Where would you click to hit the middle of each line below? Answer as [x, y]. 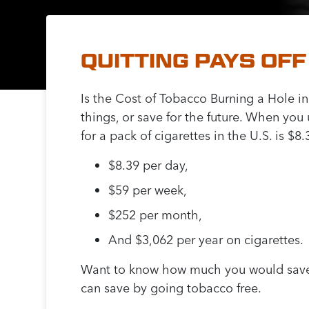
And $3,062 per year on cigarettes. [206, 240]
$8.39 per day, [149, 166]
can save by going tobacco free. [171, 288]
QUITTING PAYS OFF [194, 61]
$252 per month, [156, 215]
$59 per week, [148, 190]
